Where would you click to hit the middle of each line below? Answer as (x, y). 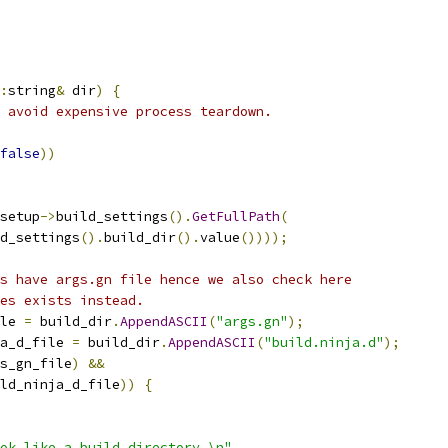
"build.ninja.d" (324, 342)
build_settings (112, 216)
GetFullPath (236, 216)
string (32, 90)
